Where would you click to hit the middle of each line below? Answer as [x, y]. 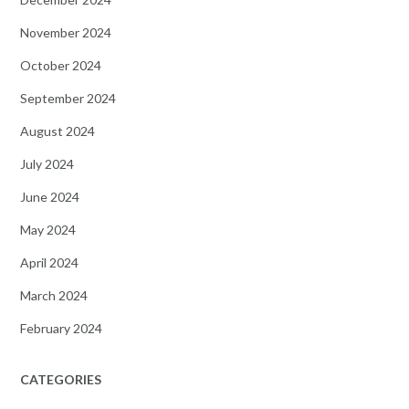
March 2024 [54, 295]
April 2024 [49, 262]
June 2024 [50, 196]
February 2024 [61, 328]
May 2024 [48, 229]
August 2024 [58, 131]
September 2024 [68, 98]
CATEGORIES [61, 379]
